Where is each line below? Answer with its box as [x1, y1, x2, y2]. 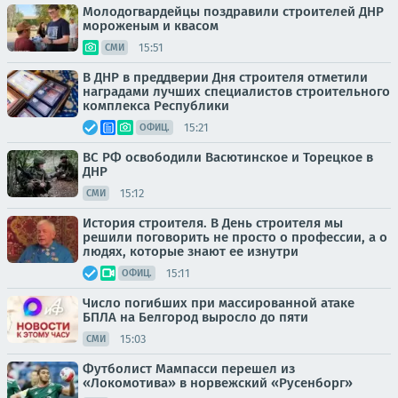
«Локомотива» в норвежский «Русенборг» [83, 375, 353, 391]
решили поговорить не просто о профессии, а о [83, 229, 387, 245]
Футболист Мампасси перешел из [83, 361, 295, 377]
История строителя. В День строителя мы [83, 215, 343, 231]
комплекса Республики [83, 98, 229, 114]
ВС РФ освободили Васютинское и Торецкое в [83, 149, 373, 165]
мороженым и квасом [83, 18, 219, 34]
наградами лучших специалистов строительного [83, 84, 390, 99]
